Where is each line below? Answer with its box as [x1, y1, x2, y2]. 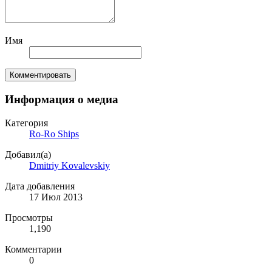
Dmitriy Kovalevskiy [29, 160, 110, 171]
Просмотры [5, 212, 53, 223]
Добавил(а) [5, 149, 51, 160]
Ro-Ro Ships [29, 128, 79, 139]
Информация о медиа [5, 93, 118, 106]
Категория [5, 117, 48, 128]
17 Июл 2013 [29, 191, 83, 202]
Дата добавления [5, 180, 75, 191]
